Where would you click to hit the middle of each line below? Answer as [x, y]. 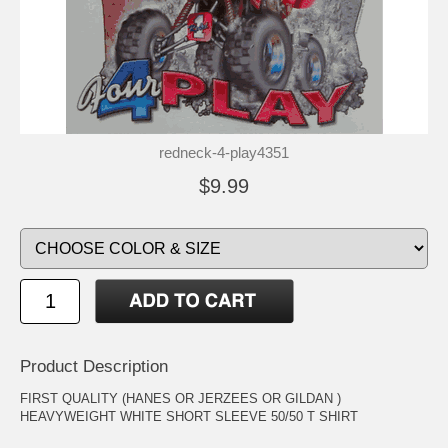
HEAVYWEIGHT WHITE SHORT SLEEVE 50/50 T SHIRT [189, 416]
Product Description [94, 366]
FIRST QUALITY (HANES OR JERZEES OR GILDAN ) [180, 398]
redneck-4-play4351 [224, 152]
